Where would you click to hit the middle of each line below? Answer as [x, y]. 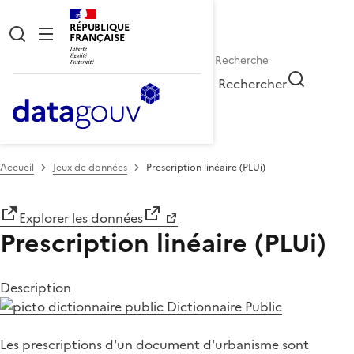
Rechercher [253, 83]
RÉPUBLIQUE [100, 27]
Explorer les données [81, 218]
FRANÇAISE [97, 38]
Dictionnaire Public [223, 306]
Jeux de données [90, 167]
